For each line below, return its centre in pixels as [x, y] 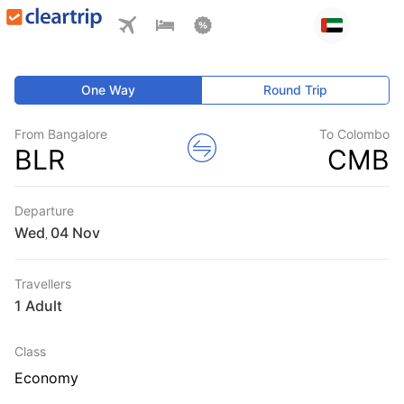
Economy [46, 378]
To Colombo [354, 134]
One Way [109, 90]
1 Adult [38, 306]
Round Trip [296, 90]
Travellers [43, 284]
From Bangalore [61, 134]
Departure [44, 211]
